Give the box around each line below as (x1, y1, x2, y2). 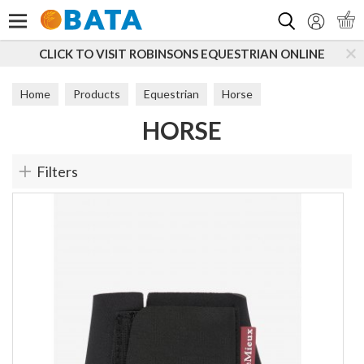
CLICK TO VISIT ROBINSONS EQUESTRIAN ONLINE (39, 46, 325, 61)
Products (73, 87, 121, 101)
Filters (37, 162, 78, 180)
